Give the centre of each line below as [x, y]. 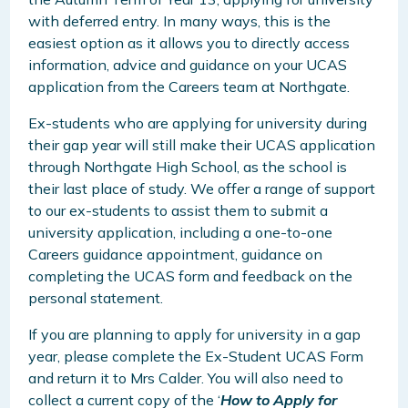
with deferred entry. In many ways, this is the [180, 21]
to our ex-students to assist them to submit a [178, 211]
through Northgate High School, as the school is [188, 167]
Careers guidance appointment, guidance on [176, 255]
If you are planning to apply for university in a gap [195, 335]
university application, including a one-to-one [181, 233]
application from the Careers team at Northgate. [189, 87]
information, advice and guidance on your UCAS [188, 65]
